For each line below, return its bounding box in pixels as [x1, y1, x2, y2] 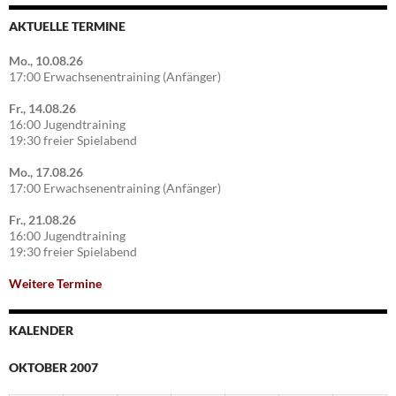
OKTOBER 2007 [9, 360, 98, 376]
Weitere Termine [9, 276, 102, 292]
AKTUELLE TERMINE [9, 19, 126, 34]
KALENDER [9, 323, 73, 339]
